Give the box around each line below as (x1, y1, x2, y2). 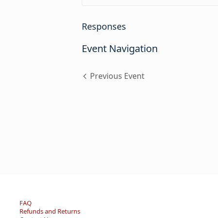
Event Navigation (82, 42, 158, 55)
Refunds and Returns (19, 207, 80, 216)
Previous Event (90, 71, 145, 82)
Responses (82, 20, 126, 33)
